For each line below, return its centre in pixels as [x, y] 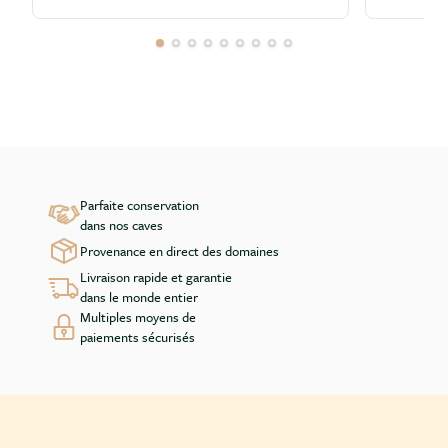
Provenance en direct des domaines [179, 250]
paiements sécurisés [137, 336]
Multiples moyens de [138, 316]
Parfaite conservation [139, 204]
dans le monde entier [139, 296]
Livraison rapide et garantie [156, 276]
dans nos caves [121, 224]
